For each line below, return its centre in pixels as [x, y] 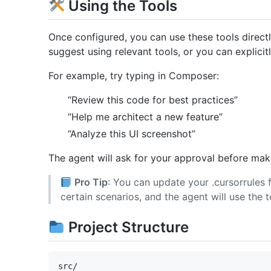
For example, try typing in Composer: [134, 76]
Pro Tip [91, 182]
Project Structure [127, 227]
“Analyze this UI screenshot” [132, 134]
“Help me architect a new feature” [145, 117]
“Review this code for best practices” [153, 100]
